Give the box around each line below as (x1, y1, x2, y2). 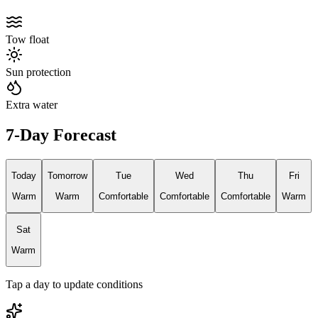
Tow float (6, 33, 49, 46)
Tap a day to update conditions (6, 278, 143, 290)
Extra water (6, 99, 57, 111)
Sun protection (6, 66, 71, 79)
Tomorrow (48, 170, 87, 182)
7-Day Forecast (6, 125, 116, 144)
